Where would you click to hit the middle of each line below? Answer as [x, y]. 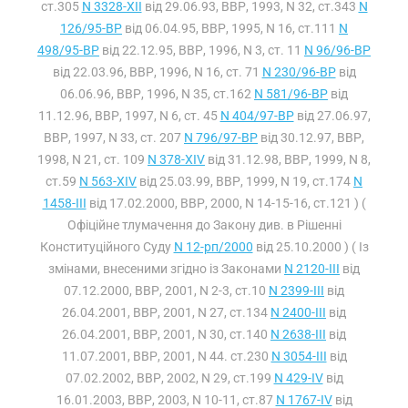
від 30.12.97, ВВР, [311, 138]
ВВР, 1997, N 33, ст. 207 [114, 138]
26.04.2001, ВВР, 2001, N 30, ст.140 [166, 334]
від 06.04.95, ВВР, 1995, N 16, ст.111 [230, 28]
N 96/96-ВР [337, 50]
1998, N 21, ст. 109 [92, 159]
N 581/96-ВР [291, 94]
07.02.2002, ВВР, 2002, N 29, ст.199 [169, 378]
